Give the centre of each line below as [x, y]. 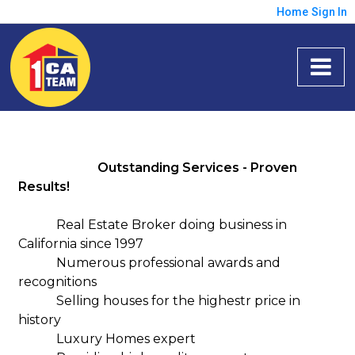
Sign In [329, 12]
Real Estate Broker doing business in [153, 225]
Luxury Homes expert [107, 339]
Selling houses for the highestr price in [160, 301]
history [40, 320]
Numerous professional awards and [150, 263]
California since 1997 [81, 244]
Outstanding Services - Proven [158, 168]
